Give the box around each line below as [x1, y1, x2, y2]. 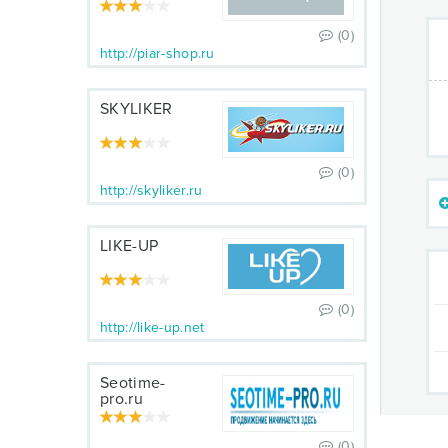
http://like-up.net [100, 319, 205, 336]
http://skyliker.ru [100, 182, 203, 199]
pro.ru [100, 389, 143, 409]
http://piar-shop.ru [100, 45, 215, 62]
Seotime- [100, 373, 166, 393]
